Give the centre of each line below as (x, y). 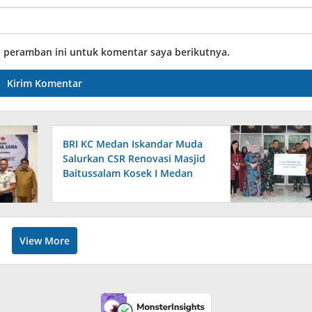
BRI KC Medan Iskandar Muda (133, 143)
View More (45, 240)
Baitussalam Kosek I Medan (128, 173)
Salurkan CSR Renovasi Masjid (134, 158)
